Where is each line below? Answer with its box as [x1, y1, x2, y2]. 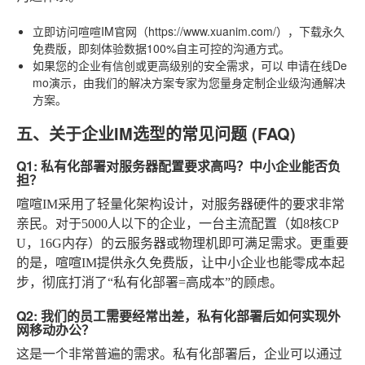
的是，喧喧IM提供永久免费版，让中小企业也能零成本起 [16, 255, 345, 270]
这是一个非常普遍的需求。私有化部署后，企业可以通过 [16, 346, 342, 361]
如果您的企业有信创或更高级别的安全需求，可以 [33, 56, 287, 73]
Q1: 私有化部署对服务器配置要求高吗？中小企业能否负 [16, 156, 341, 175]
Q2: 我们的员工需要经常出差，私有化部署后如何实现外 [16, 306, 341, 325]
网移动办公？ [16, 319, 95, 339]
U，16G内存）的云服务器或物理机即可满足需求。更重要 [16, 235, 349, 250]
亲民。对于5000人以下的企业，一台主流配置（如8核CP [16, 216, 339, 231]
